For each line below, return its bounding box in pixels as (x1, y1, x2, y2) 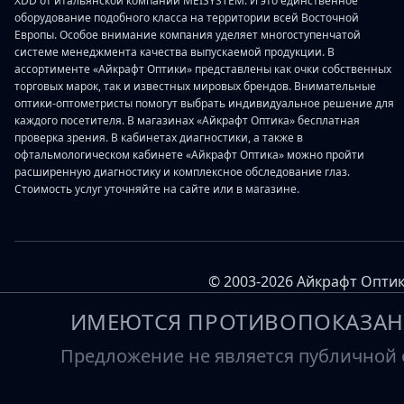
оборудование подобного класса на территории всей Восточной (14, 10, 359, 26)
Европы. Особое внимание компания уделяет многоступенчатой (14, 27, 361, 43)
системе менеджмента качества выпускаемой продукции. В (14, 44, 335, 60)
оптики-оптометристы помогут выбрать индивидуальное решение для (14, 96, 394, 112)
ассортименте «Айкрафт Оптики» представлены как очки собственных (14, 61, 391, 78)
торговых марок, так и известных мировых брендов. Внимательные (14, 78, 376, 95)
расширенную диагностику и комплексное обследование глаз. (14, 164, 350, 180)
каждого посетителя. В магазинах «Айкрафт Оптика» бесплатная (14, 113, 360, 129)
